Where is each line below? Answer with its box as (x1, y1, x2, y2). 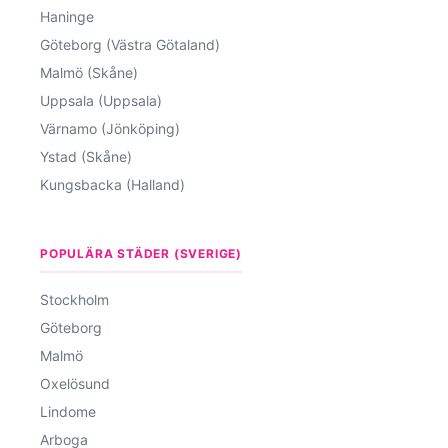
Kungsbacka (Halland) (40, 175, 185, 193)
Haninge (40, 7, 94, 25)
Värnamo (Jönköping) (40, 119, 180, 137)
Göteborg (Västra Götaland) (40, 35, 220, 53)
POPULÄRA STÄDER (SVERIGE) (40, 245, 242, 261)
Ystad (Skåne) (40, 147, 132, 165)
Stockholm (40, 290, 109, 308)
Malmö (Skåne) (40, 63, 138, 81)
